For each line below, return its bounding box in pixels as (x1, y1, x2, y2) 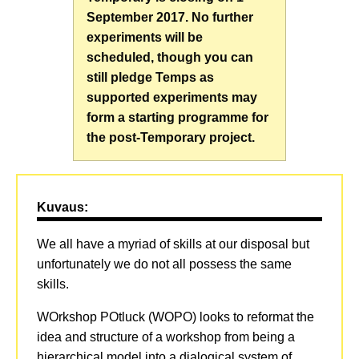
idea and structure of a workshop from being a (36, 329, 295, 344)
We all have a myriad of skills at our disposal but (36, 236, 309, 251)
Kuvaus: (36, 200, 88, 214)
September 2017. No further (87, 10, 254, 24)
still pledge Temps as (87, 70, 215, 84)
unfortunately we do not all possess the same (36, 256, 292, 271)
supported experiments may (87, 90, 258, 104)
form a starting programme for (87, 110, 269, 124)
